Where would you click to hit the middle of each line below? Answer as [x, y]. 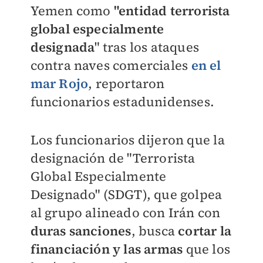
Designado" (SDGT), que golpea [126, 194]
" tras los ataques [147, 47]
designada [63, 47]
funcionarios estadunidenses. [122, 102]
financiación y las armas [108, 249]
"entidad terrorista [172, 11]
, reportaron [127, 83]
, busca [155, 231]
